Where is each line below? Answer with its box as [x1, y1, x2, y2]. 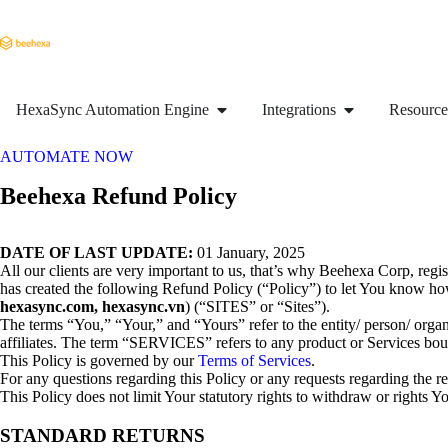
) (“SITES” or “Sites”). [185, 298, 330, 315]
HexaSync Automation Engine [16, 101, 209, 118]
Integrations [262, 101, 336, 118]
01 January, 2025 [193, 244, 305, 261]
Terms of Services [198, 352, 311, 369]
